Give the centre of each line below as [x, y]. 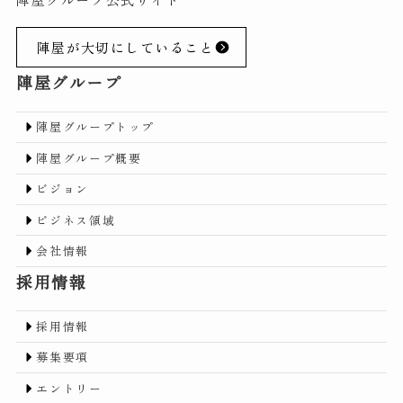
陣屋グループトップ [95, 127]
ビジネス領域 [76, 219]
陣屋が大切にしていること [125, 47]
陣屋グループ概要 [89, 157]
